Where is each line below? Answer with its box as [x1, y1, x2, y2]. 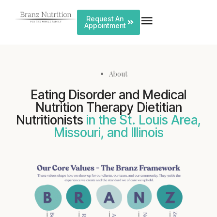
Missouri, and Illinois [53, 125, 164, 140]
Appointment [84, 21, 126, 30]
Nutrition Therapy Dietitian [35, 100, 182, 115]
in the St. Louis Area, [86, 112, 201, 127]
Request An [86, 15, 124, 23]
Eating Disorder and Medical [31, 87, 186, 102]
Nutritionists [16, 112, 86, 127]
